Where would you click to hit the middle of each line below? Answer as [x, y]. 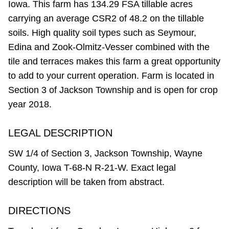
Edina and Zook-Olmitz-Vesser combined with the [109, 47]
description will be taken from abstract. [86, 182]
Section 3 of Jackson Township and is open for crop [113, 90]
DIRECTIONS [39, 211]
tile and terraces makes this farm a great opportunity [114, 62]
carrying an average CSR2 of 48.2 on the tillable [106, 19]
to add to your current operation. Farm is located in [111, 76]
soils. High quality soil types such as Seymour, [102, 33]
